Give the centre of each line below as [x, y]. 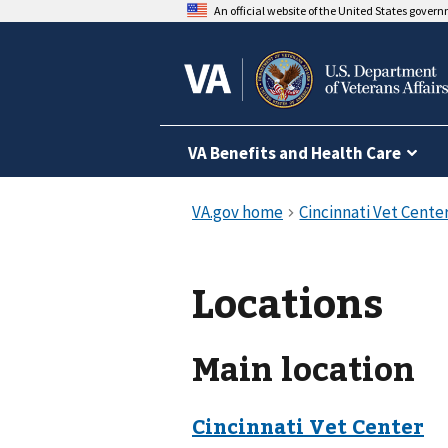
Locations [287, 301]
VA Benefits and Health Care [294, 153]
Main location [303, 368]
